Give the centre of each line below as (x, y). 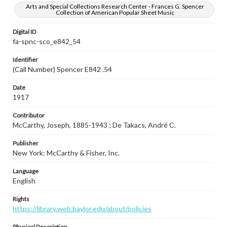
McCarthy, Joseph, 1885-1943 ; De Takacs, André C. (94, 125)
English (24, 181)
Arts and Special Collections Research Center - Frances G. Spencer (115, 6)
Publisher (26, 143)
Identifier (25, 60)
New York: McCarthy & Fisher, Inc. (66, 153)
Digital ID (24, 32)
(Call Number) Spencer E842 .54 (62, 69)
